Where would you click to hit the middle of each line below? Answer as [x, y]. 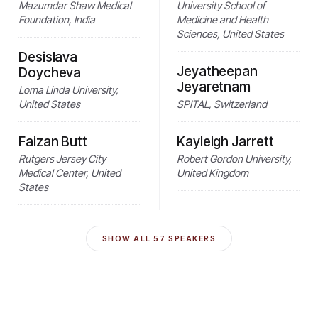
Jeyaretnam [214, 87]
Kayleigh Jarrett [225, 141]
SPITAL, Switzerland [222, 104]
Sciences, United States [230, 33]
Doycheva [50, 72]
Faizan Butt [53, 141]
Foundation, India [57, 19]
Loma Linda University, [68, 89]
